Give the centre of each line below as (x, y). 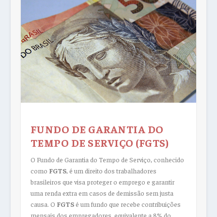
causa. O (43, 204)
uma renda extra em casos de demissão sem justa (102, 193)
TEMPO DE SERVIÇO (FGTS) (100, 142)
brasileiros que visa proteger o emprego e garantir (102, 181)
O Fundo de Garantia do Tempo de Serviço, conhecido (107, 159)
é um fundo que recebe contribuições (127, 204)
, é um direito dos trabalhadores (111, 170)
